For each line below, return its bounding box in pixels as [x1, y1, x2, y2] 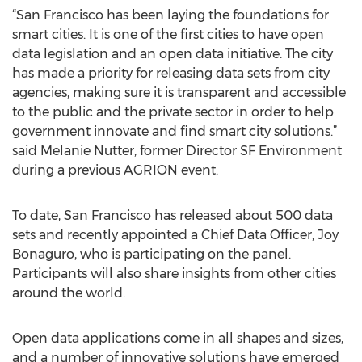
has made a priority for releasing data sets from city [12, 65, 330, 81]
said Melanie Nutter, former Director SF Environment [12, 143, 342, 158]
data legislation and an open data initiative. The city [12, 46, 333, 61]
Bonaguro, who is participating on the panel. [12, 246, 291, 262]
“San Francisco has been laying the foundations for [12, 7, 329, 23]
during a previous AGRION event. [12, 162, 218, 178]
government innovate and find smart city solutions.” [12, 124, 337, 139]
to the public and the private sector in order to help [12, 104, 334, 120]
